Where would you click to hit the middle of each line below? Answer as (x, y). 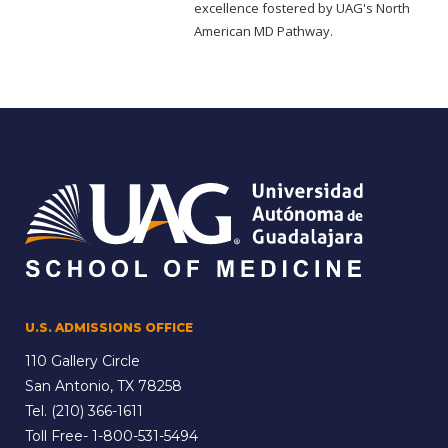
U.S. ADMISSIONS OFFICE (109, 328)
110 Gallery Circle (82, 361)
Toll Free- (58, 436)
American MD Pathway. (264, 31)
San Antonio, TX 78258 (103, 386)
